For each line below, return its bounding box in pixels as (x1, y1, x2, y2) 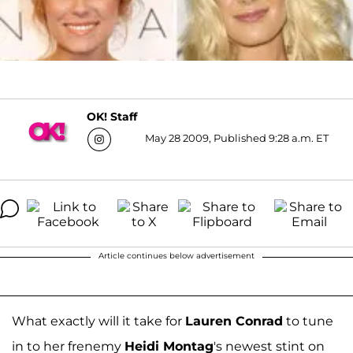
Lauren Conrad (185, 313, 283, 329)
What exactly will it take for (12, 313, 185, 329)
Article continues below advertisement (98, 250, 255, 261)
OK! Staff (87, 110, 137, 124)
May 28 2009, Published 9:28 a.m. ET (145, 131, 329, 144)
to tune (283, 313, 333, 329)
